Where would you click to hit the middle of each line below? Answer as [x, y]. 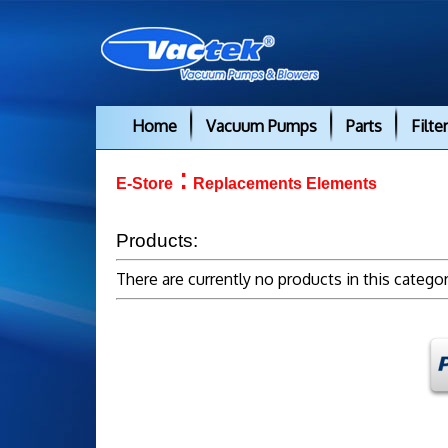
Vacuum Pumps [261, 126]
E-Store [144, 183]
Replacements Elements [285, 183]
